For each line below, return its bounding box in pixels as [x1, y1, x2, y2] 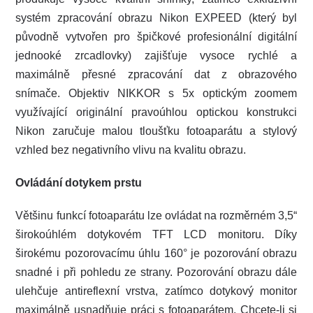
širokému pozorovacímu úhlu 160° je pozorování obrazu [15, 247, 298, 260]
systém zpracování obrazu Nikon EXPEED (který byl [15, 12, 298, 24]
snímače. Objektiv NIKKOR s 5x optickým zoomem [15, 87, 298, 100]
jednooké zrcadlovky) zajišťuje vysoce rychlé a [15, 50, 298, 62]
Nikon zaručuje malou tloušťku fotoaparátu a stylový [15, 125, 298, 138]
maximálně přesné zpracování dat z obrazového [15, 68, 298, 81]
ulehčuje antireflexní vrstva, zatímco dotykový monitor [15, 285, 298, 298]
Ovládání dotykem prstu [15, 177, 143, 189]
